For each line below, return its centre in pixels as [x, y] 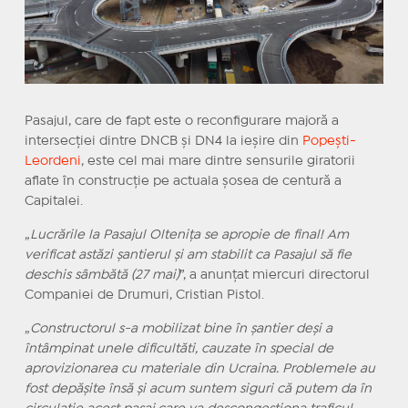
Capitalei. [53, 202]
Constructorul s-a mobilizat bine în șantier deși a [181, 329]
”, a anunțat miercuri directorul [274, 275]
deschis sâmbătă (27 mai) [102, 275]
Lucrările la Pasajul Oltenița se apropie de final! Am [189, 235]
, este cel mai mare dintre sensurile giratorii [218, 162]
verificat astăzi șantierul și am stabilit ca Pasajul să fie [188, 255]
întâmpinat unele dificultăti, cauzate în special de [178, 349]
